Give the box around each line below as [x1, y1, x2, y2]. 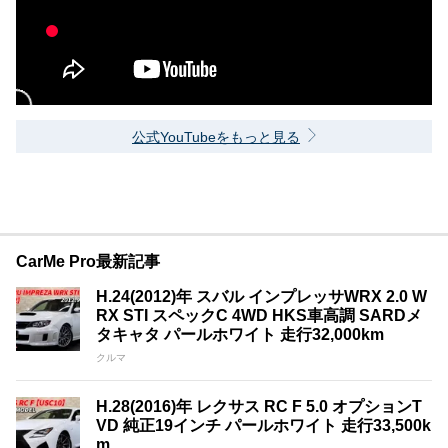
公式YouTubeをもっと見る [132, 129, 300, 146]
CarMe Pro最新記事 [16, 253, 160, 271]
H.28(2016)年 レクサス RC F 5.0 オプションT [96, 398, 422, 416]
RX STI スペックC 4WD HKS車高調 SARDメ [96, 307, 422, 325]
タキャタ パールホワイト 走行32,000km [96, 326, 384, 344]
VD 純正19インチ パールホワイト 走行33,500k [96, 417, 431, 435]
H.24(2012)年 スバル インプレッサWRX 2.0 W [96, 288, 427, 306]
